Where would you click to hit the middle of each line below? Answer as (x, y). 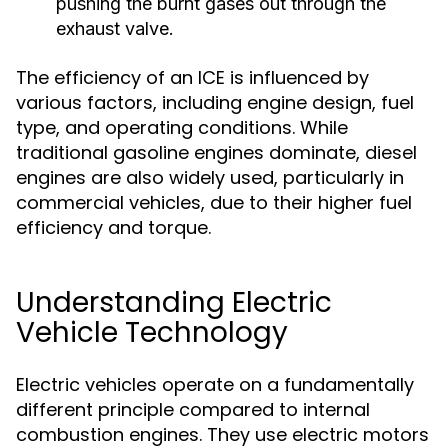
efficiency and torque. (113, 227)
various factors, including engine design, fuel (215, 102)
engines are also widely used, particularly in (210, 177)
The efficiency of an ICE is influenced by (192, 77)
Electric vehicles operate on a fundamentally (215, 384)
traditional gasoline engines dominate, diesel (216, 152)
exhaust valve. (115, 28)
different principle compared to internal (193, 409)
